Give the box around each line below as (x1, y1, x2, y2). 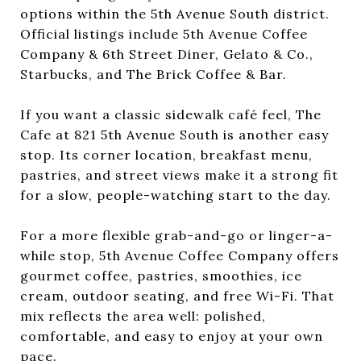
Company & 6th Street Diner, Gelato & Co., (20, 45, 313, 62)
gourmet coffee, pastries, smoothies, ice (20, 267, 302, 284)
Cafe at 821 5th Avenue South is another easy (20, 126, 329, 143)
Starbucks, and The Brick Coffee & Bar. (20, 65, 287, 82)
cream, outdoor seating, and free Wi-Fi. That (20, 287, 334, 304)
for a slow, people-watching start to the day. (20, 186, 331, 203)
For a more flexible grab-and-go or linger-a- (20, 226, 333, 243)
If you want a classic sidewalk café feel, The (20, 106, 322, 122)
